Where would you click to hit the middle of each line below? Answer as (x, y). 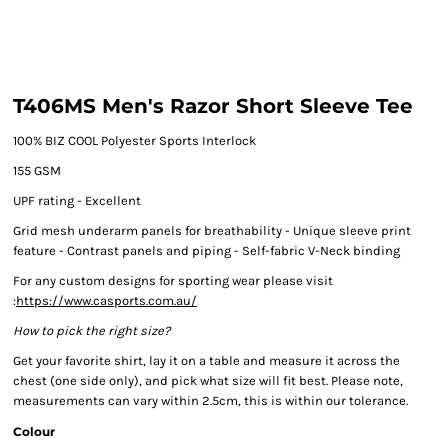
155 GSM (37, 170)
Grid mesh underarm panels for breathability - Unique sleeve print (212, 230)
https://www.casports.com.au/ (106, 300)
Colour (34, 431)
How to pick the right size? (91, 330)
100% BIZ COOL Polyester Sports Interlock (134, 140)
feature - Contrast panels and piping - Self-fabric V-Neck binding (206, 250)
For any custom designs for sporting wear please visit (173, 280)
